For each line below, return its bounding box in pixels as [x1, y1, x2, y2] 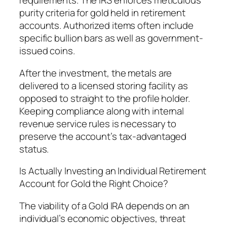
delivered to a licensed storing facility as [19, 79, 188, 92]
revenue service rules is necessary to [19, 117, 177, 130]
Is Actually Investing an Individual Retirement [19, 164, 207, 178]
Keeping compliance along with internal [19, 104, 184, 118]
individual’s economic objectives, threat [19, 211, 185, 225]
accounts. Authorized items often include [19, 19, 194, 32]
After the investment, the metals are [19, 66, 172, 80]
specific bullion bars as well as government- [19, 31, 203, 45]
